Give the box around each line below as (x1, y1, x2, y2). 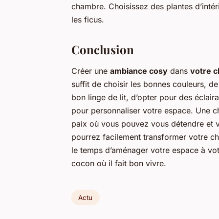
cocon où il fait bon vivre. (71, 158, 166, 168)
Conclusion (71, 41, 134, 57)
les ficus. (71, 14, 104, 24)
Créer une (71, 66, 110, 76)
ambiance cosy (110, 66, 168, 76)
